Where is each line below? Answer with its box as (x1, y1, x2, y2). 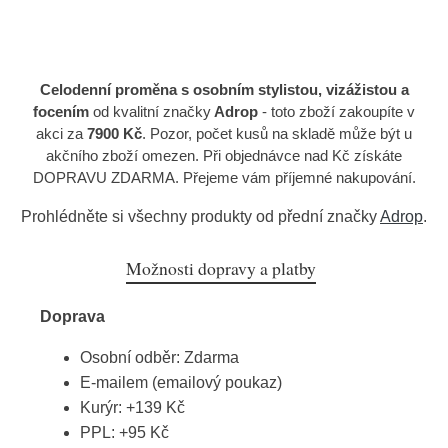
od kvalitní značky (89, 103, 211, 120)
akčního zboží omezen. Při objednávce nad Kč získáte (46, 147, 402, 164)
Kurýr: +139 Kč (80, 399, 185, 416)
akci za (36, 125, 87, 142)
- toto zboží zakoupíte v (258, 103, 415, 120)
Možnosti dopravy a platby (126, 256, 316, 280)
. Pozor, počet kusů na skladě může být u (142, 125, 412, 142)
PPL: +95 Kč (80, 424, 169, 441)
